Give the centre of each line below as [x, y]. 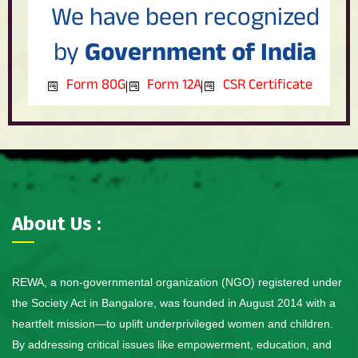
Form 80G [96, 87]
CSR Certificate [267, 87]
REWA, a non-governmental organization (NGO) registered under [177, 282]
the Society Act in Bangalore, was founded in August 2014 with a [174, 303]
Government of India [201, 56]
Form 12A [175, 87]
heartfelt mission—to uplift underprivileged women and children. [173, 324]
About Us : [57, 224]
